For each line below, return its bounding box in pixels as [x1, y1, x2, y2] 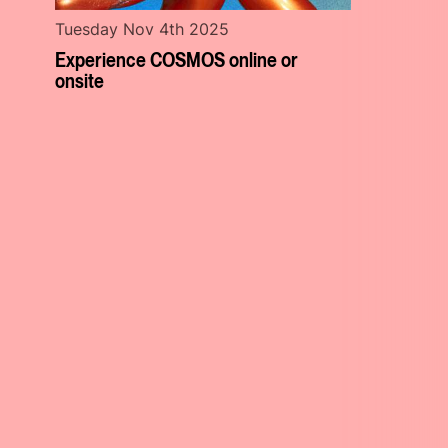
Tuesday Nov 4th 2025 [55, 18, 230, 39]
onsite [55, 66, 105, 93]
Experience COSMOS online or [55, 45, 299, 72]
